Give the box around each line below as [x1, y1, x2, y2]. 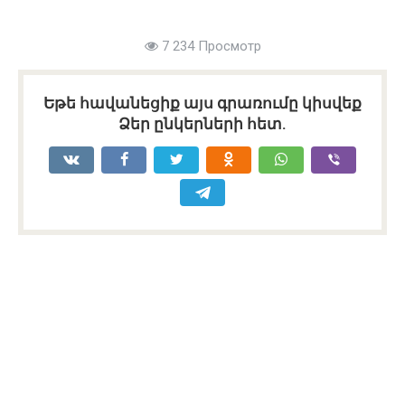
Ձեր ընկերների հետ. [118, 114, 287, 133]
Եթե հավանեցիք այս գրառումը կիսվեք [43, 93, 362, 112]
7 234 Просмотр [157, 37, 261, 54]
